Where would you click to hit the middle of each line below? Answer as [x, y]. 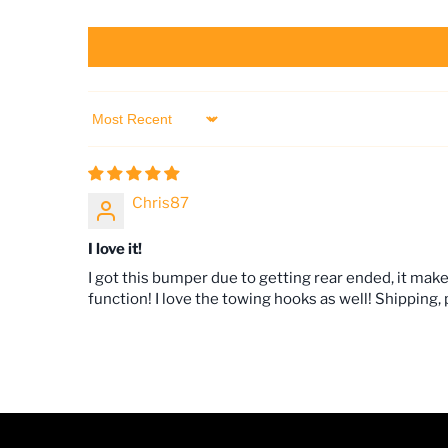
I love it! [115, 248]
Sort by [112, 127]
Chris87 [160, 202]
